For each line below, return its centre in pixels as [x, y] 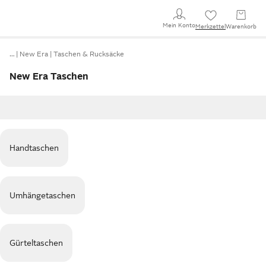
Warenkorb [241, 26]
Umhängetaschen [42, 195]
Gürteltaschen [36, 243]
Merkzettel [210, 26]
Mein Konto [179, 25]
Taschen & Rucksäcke [89, 54]
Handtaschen [34, 148]
